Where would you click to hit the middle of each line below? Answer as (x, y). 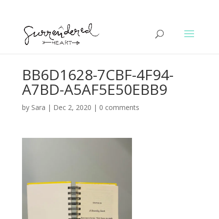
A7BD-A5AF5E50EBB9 (94, 89)
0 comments (119, 107)
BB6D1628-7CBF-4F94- (98, 75)
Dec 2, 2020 (72, 107)
